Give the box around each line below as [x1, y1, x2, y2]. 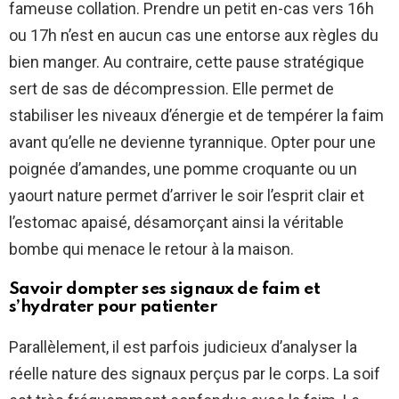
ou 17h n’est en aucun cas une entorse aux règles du [9, 26, 379, 45]
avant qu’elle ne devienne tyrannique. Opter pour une [9, 133, 376, 152]
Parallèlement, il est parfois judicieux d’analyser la [9, 338, 357, 357]
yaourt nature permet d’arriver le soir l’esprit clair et [9, 186, 364, 206]
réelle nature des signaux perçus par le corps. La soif [9, 364, 380, 384]
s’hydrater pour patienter [9, 298, 217, 316]
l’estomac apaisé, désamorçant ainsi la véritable [9, 213, 344, 232]
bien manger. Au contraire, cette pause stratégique [9, 53, 364, 72]
